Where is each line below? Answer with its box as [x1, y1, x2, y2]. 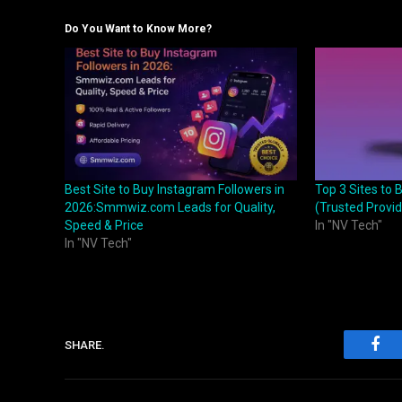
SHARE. [65, 337, 105, 352]
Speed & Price [65, 218, 144, 233]
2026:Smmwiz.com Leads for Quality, [65, 200, 275, 215]
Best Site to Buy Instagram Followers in [65, 182, 284, 197]
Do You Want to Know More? [65, 22, 212, 36]
